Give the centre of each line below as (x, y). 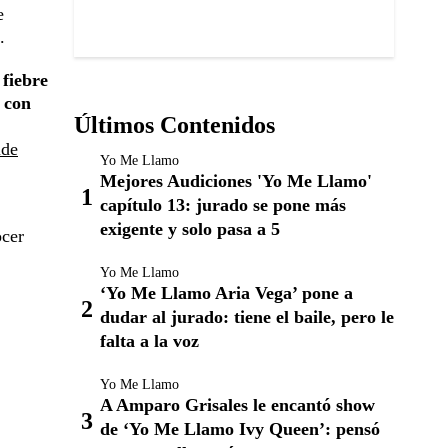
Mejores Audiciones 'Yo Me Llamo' (236, 181)
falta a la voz (149, 341)
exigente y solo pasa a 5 (190, 229)
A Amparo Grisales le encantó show (237, 405)
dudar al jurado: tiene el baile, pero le (247, 317)
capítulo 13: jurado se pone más (223, 205)
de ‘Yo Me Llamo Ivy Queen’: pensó (240, 429)
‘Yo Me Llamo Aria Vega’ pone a (226, 293)
